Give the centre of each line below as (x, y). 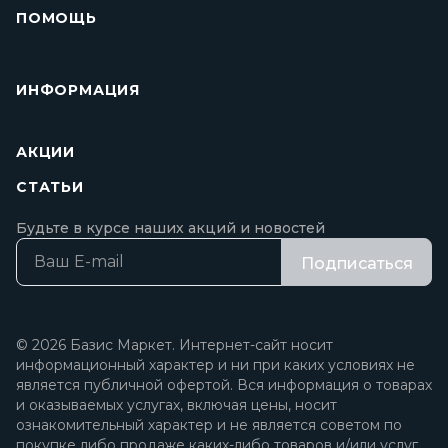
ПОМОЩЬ (56, 18)
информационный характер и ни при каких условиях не (215, 365)
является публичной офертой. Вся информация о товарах (224, 385)
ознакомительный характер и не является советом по (209, 425)
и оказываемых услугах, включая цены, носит (176, 405)
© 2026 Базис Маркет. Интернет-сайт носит (174, 345)
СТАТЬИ (50, 187)
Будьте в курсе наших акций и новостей (170, 228)
